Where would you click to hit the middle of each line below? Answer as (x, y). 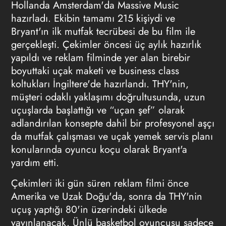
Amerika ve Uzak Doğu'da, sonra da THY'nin (106, 196)
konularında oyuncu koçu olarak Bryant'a (99, 150)
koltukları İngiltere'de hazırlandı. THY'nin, (100, 84)
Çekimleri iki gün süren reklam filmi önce (100, 183)
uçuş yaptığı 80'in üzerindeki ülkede (89, 210)
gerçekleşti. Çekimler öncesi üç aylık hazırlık (106, 45)
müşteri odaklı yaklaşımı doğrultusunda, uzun (108, 97)
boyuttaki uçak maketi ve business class (95, 71)
